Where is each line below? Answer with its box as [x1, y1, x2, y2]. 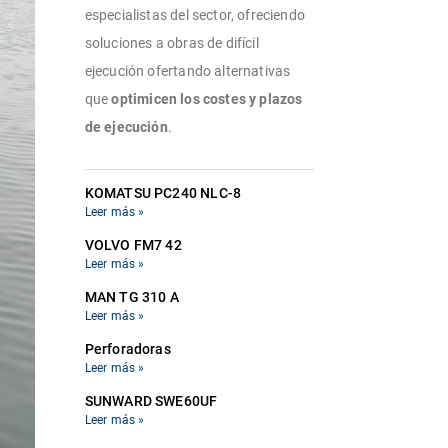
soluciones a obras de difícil [84, 34, 259, 51]
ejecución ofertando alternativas [84, 62, 291, 79]
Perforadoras [84, 340, 171, 357]
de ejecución [84, 118, 168, 135]
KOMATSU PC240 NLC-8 [84, 184, 242, 201]
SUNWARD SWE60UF [84, 392, 218, 409]
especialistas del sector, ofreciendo [84, 6, 305, 23]
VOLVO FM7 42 [84, 236, 182, 253]
